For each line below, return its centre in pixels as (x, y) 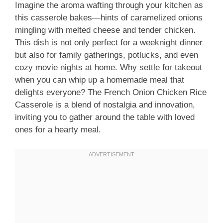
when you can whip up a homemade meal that (100, 80)
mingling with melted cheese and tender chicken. (105, 30)
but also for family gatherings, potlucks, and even (107, 55)
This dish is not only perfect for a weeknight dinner (109, 43)
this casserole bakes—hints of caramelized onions (109, 18)
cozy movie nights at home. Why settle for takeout (109, 68)
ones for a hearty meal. (58, 130)
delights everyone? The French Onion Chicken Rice (111, 93)
